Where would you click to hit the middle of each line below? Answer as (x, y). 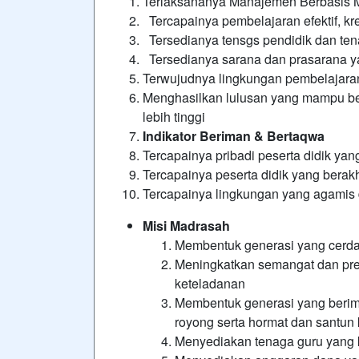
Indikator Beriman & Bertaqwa (234, 136)
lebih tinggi (174, 117)
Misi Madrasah (186, 226)
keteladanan (210, 283)
